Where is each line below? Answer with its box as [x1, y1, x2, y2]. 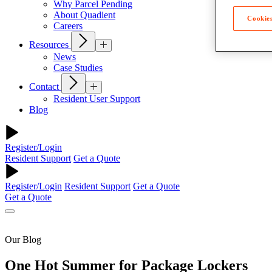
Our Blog [5, 234, 41, 245]
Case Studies [53, 63, 103, 73]
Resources [29, 39, 71, 50]
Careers [53, 21, 83, 32]
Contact [29, 81, 61, 92]
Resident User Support [53, 93, 140, 104]
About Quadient [53, 10, 115, 21]
